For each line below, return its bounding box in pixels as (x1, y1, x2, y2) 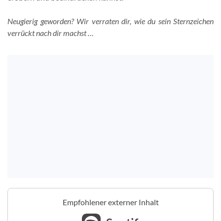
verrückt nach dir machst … (7, 28, 94, 37)
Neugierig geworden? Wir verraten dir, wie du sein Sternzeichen (7, 16, 214, 26)
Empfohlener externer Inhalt (62, 197, 159, 207)
